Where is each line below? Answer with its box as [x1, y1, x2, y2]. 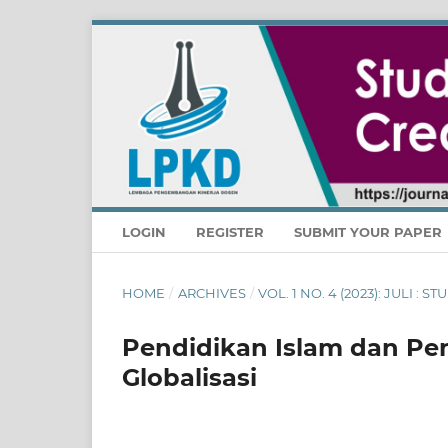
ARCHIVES [177, 285, 246, 302]
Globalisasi [122, 363, 257, 393]
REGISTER [196, 224, 264, 241]
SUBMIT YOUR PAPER [294, 224, 446, 241]
